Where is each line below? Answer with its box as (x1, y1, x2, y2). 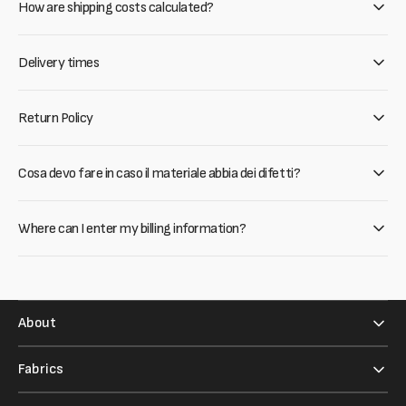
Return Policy (18, 109, 93, 127)
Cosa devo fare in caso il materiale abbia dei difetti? (18, 164, 301, 182)
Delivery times (18, 53, 100, 72)
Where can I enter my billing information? (18, 219, 246, 237)
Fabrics (18, 361, 63, 378)
